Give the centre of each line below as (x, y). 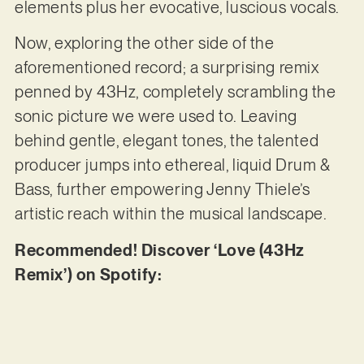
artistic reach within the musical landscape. (172, 214)
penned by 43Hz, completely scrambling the (175, 92)
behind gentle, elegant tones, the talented (167, 141)
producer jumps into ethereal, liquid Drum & (172, 165)
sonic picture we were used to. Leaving (156, 117)
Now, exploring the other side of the (144, 43)
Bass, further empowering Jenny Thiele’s (162, 190)
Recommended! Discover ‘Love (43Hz (159, 250)
